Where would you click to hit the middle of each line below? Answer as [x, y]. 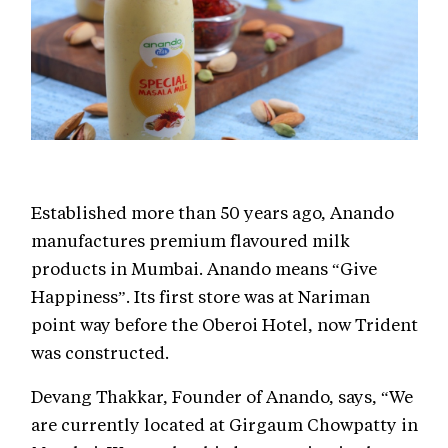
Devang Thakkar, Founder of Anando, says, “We [222, 396]
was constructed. [100, 352]
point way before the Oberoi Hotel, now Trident [224, 324]
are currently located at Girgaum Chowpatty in [224, 424]
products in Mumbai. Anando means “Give [204, 268]
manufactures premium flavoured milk [190, 240]
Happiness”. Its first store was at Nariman [200, 296]
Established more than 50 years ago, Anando [212, 212]
